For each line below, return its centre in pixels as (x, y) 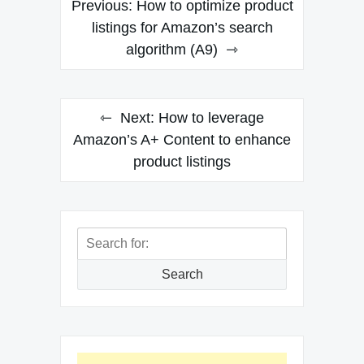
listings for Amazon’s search (182, 28)
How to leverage (211, 118)
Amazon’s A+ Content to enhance (182, 140)
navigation (108, 29)
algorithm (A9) (172, 50)
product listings (182, 162)
